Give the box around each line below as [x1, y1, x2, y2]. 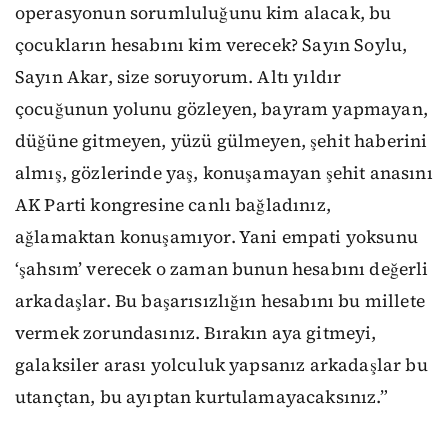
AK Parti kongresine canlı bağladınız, [15, 193, 331, 218]
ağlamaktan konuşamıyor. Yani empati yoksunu [15, 225, 418, 250]
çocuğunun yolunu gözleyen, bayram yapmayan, [15, 97, 428, 122]
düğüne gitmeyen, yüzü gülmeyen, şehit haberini [15, 129, 428, 154]
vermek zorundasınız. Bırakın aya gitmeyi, [15, 321, 377, 346]
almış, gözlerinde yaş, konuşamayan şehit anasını [15, 161, 433, 186]
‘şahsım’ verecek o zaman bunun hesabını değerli [15, 257, 429, 282]
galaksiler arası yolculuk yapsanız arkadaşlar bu [15, 353, 428, 378]
